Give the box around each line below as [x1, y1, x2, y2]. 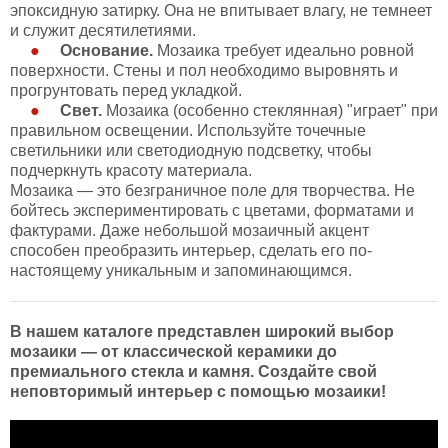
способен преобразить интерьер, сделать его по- [10, 242, 372, 259]
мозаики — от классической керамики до [10, 343, 337, 360]
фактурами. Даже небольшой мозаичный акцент [10, 222, 369, 239]
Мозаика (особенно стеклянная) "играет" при [102, 102, 438, 119]
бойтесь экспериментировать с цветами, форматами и [10, 202, 414, 219]
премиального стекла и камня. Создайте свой [10, 363, 377, 380]
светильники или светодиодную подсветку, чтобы [10, 142, 372, 159]
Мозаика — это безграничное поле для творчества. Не [10, 182, 415, 199]
